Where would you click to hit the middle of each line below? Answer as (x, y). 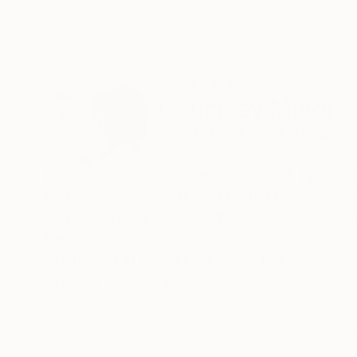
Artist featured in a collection (160, 286)
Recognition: (87, 238)
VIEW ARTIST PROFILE (223, 133)
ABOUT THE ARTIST (212, 84)
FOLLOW (326, 133)
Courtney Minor (247, 108)
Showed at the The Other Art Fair (175, 259)
